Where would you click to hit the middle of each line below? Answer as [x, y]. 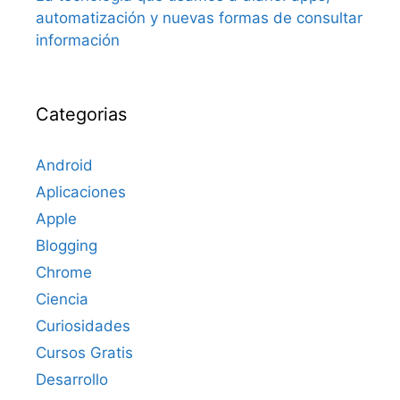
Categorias [81, 115]
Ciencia [62, 300]
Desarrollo [72, 380]
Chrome [64, 273]
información [78, 41]
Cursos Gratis [84, 353]
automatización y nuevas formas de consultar [199, 18]
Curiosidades [83, 326]
